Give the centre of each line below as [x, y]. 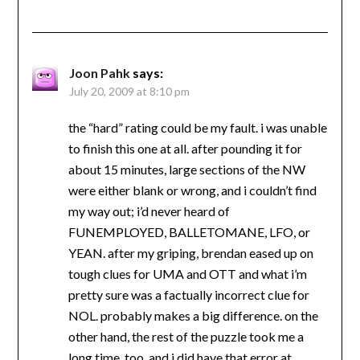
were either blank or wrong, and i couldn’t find [192, 190]
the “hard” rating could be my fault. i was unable [197, 127]
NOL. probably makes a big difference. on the [193, 315]
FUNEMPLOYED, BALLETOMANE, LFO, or [189, 231]
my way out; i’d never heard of [149, 211]
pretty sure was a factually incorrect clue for [188, 294]
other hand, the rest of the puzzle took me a [186, 336]
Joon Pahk [99, 72]
